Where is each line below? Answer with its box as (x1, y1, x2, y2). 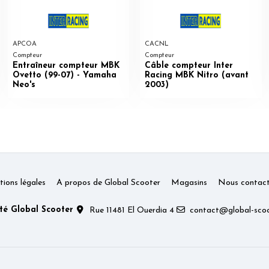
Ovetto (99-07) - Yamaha (12, 70, 116, 80)
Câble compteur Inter (145, 61, 233, 70)
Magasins (171, 178, 207, 188)
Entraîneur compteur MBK (12, 61, 119, 70)
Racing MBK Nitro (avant (145, 70, 249, 80)
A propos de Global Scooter (56, 178, 160, 188)
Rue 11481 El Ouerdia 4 (89, 205, 174, 215)
